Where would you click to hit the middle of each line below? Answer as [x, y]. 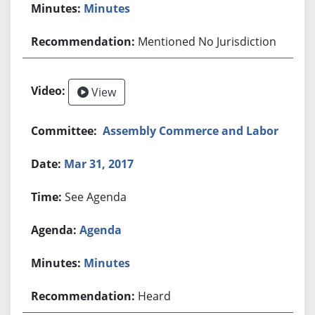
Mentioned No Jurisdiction [207, 41]
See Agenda [96, 197]
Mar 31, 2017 [99, 163]
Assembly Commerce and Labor [191, 130]
